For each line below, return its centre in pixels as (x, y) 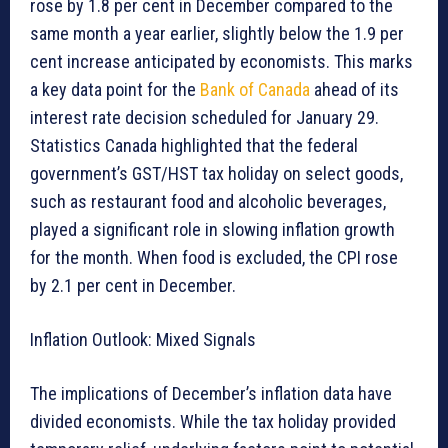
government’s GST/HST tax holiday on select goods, (216, 174)
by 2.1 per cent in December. (133, 286)
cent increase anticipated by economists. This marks (221, 62)
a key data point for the (115, 90)
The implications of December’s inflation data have (211, 394)
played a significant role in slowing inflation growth (212, 230)
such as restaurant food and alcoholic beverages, (208, 202)
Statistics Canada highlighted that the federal (194, 146)
